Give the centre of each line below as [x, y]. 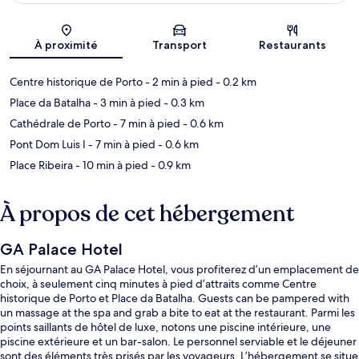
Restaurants [293, 44]
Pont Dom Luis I [48, 144]
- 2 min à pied [178, 81]
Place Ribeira [41, 165]
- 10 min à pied [111, 165]
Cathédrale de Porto [60, 123]
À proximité [67, 44]
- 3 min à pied [126, 102]
